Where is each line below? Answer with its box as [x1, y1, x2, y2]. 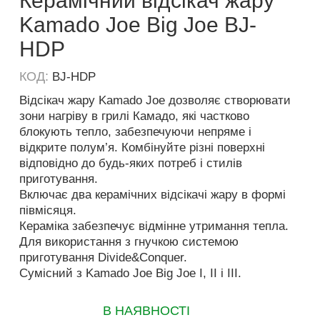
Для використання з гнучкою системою [19, 235, 239, 249]
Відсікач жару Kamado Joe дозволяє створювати [19, 94, 291, 107]
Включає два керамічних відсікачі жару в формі [19, 188, 286, 201]
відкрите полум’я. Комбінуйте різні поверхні [19, 141, 265, 154]
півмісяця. [19, 204, 76, 217]
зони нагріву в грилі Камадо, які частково [19, 109, 249, 123]
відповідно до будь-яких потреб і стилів [19, 156, 242, 170]
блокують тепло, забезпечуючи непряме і [19, 125, 251, 139]
